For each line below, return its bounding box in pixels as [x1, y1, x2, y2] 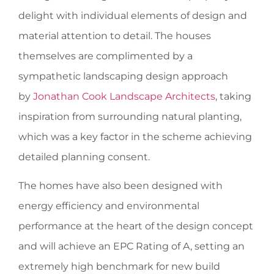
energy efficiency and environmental [18, 200, 199, 212]
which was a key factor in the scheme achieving [18, 130, 252, 143]
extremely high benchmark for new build [18, 261, 220, 273]
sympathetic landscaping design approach [18, 70, 228, 82]
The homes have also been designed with [18, 180, 223, 192]
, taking [215, 90, 251, 102]
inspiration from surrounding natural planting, [18, 110, 242, 122]
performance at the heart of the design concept [18, 220, 253, 232]
